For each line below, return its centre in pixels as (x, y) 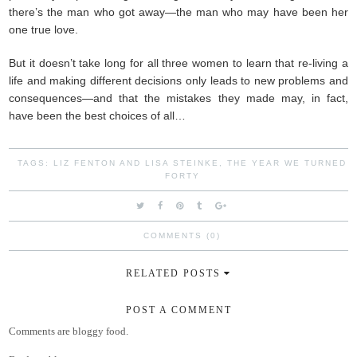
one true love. (44, 29)
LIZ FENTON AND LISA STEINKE (137, 163)
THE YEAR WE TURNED (287, 163)
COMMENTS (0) (182, 235)
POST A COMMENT (178, 310)
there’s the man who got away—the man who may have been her (178, 12)
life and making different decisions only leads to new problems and (178, 80)
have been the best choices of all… (98, 115)
